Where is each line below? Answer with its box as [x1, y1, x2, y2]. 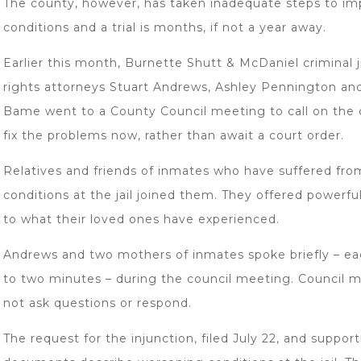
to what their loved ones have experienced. [3, 212, 280, 226]
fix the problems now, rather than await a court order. [3, 128, 344, 143]
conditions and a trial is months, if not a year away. [3, 20, 326, 35]
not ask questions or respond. [3, 296, 192, 310]
